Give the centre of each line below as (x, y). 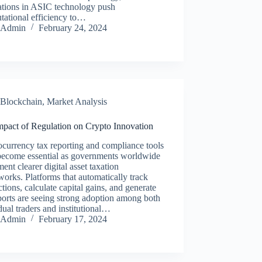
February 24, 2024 (73, 27)
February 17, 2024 (73, 219)
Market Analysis (77, 101)
